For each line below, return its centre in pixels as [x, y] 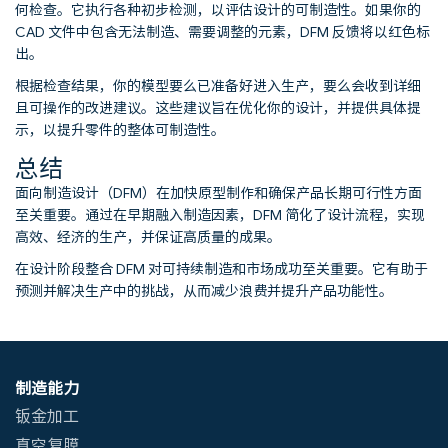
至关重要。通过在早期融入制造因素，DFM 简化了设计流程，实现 [220, 214]
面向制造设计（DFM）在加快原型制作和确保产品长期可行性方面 [218, 192]
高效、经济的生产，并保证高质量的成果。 [148, 236]
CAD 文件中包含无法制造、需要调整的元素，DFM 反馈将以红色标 [222, 31]
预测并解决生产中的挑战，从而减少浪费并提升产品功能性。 [204, 290]
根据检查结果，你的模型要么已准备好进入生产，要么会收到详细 [218, 85]
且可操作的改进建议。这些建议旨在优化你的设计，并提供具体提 [218, 107]
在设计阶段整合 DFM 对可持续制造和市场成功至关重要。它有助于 [221, 268]
